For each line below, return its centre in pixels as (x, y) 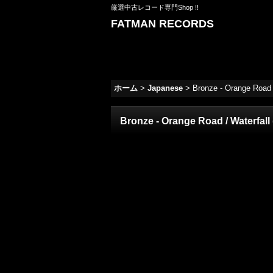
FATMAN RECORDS (162, 24)
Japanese (165, 88)
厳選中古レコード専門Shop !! (155, 7)
